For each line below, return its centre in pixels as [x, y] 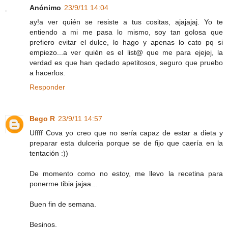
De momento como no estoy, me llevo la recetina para [126, 173]
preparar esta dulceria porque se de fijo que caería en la [126, 143]
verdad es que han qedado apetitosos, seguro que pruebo [126, 62]
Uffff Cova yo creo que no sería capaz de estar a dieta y [126, 133]
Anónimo [45, 7]
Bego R [42, 118]
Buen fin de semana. [63, 204]
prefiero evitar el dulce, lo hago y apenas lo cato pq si [126, 42]
